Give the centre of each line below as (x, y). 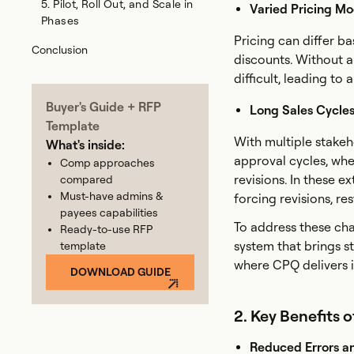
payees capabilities (109, 213)
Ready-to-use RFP (106, 229)
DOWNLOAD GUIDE (120, 272)
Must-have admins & (111, 196)
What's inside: (85, 145)
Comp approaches (107, 163)
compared (87, 179)
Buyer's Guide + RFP (104, 107)
